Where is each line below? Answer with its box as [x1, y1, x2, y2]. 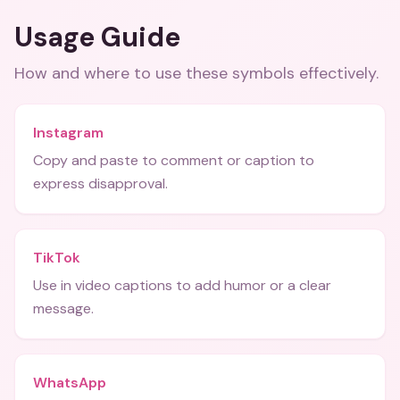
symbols [232, 62, 295, 84]
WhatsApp [33, 373, 106, 392]
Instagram [33, 123, 104, 142]
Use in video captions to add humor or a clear [33, 276, 331, 295]
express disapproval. [33, 174, 168, 193]
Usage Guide [14, 20, 180, 54]
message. [33, 299, 94, 318]
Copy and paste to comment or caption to [33, 151, 314, 170]
